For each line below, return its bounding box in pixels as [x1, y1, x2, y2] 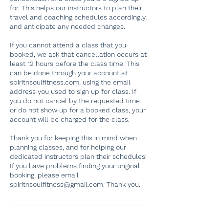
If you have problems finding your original [10, 162, 140, 170]
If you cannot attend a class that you [10, 41, 126, 49]
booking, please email [10, 171, 79, 179]
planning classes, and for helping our [10, 143, 126, 151]
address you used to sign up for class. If [10, 88, 136, 95]
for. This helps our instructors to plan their [10, 4, 142, 12]
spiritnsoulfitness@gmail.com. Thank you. [10, 180, 140, 188]
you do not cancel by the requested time [10, 97, 140, 105]
